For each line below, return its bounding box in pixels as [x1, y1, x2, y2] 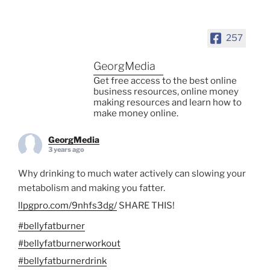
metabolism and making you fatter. [18, 182, 165, 193]
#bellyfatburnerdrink [18, 255, 107, 266]
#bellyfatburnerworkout [18, 237, 121, 249]
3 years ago [48, 145, 84, 154]
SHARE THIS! [117, 199, 175, 211]
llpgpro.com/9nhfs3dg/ [18, 199, 117, 211]
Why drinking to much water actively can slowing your [18, 168, 246, 179]
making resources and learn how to [93, 96, 242, 108]
